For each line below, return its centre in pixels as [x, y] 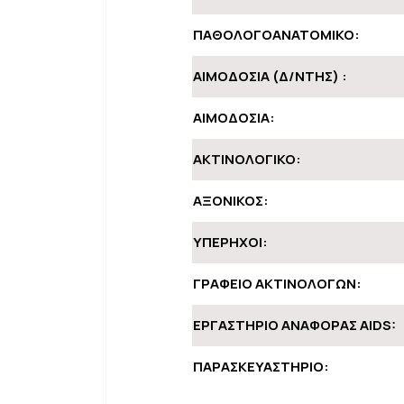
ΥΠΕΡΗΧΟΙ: [230, 242]
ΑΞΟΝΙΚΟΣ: [231, 201]
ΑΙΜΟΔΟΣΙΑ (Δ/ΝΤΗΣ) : [270, 76]
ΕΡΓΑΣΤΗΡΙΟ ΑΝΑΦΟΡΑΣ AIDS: [294, 325]
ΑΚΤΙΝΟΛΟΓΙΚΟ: [247, 159]
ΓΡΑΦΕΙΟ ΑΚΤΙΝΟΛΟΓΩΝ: [277, 284]
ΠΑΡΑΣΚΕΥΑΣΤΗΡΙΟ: [261, 367]
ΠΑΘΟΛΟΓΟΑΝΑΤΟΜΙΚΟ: [276, 35]
